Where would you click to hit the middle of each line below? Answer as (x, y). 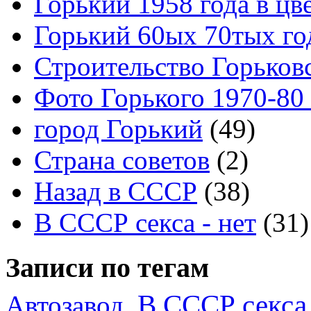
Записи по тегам (107, 268)
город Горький (118, 129)
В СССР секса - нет (145, 223)
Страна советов (122, 160)
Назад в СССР (116, 192)
